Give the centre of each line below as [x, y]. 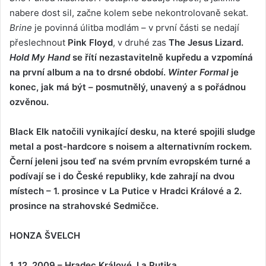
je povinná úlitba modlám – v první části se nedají [136, 27]
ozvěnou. [29, 102]
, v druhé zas [141, 42]
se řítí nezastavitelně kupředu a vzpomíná [161, 57]
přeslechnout [39, 42]
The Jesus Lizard [205, 42]
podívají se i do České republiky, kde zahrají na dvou [122, 176]
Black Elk [29, 131]
